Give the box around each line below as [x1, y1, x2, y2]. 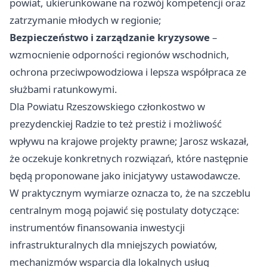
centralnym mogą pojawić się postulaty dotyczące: [10, 203, 240, 218]
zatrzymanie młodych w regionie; [10, 13, 162, 27]
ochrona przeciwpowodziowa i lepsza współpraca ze [10, 65, 246, 79]
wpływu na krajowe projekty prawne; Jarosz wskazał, [10, 134, 249, 148]
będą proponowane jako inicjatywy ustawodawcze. [10, 169, 241, 183]
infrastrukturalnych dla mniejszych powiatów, [10, 238, 218, 252]
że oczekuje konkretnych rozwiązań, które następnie [10, 151, 248, 166]
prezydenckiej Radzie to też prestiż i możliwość [10, 117, 222, 131]
